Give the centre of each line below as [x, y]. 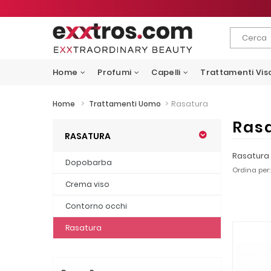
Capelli [166, 72]
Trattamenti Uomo [125, 104]
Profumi [115, 72]
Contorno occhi [96, 206]
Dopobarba [89, 162]
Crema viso [87, 184]
